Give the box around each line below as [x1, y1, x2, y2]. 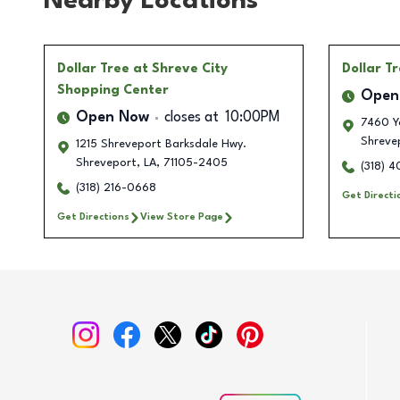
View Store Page [140, 212, 223, 223]
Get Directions [57, 212, 129, 223]
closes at [164, 111, 219, 126]
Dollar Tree [57, 62, 129, 76]
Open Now [76, 111, 149, 126]
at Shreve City [133, 62, 228, 76]
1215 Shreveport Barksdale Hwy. [76, 138, 246, 151]
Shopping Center [57, 84, 169, 97]
